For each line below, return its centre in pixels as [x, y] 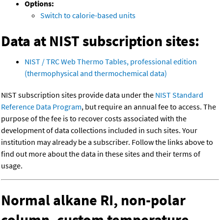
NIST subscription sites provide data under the [78, 95]
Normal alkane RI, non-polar [93, 200]
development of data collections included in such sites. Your [99, 130]
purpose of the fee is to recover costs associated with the [94, 119]
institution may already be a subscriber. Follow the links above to [107, 142]
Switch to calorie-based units [88, 15]
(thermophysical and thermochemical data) [96, 73]
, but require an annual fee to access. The [149, 107]
